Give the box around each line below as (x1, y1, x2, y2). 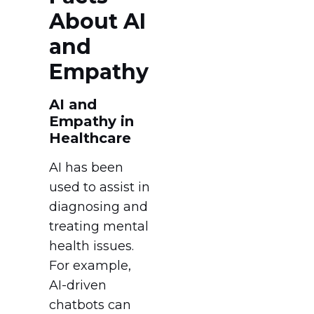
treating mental (49, 218, 149, 234)
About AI (49, 8, 146, 34)
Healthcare (49, 129, 131, 146)
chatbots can (49, 296, 131, 313)
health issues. (49, 238, 134, 254)
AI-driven (49, 277, 107, 293)
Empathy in (49, 112, 134, 130)
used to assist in (49, 179, 150, 195)
